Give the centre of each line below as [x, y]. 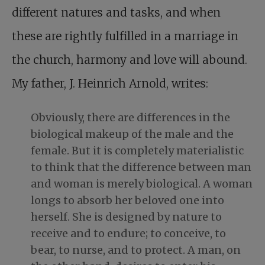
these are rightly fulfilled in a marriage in [125, 36]
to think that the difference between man [141, 167]
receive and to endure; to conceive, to [128, 234]
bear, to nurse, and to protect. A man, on [136, 250]
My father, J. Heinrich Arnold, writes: [110, 84]
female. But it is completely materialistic [137, 151]
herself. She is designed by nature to [126, 217]
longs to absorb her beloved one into [127, 201]
